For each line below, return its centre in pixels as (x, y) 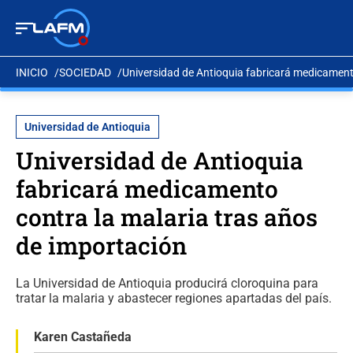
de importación (101, 245)
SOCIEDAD (85, 72)
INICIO (32, 72)
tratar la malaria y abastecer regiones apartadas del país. (174, 298)
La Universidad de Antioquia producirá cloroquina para (167, 283)
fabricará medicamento (147, 189)
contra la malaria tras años (167, 217)
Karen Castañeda (83, 337)
